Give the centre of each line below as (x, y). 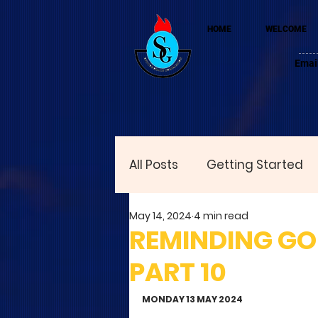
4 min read (221, 215)
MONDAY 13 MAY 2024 (192, 299)
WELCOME (286, 29)
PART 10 (178, 272)
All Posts (154, 164)
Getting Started (255, 164)
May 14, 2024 (160, 215)
